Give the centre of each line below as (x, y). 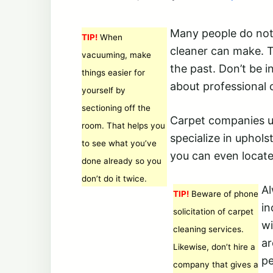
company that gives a (216, 264)
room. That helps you (123, 126)
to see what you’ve (119, 143)
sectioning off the (116, 108)
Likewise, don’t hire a (214, 247)
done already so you (122, 161)
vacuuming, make (116, 55)
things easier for (113, 73)
